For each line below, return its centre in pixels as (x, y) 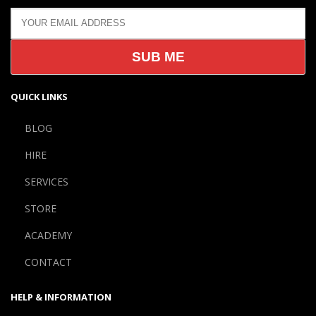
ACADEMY (48, 235)
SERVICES (47, 181)
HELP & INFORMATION (61, 297)
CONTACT (48, 262)
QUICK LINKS (39, 96)
